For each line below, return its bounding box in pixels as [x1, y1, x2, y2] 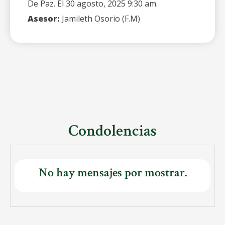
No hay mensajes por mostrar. [38, 165, 187, 180]
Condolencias [68, 121, 157, 141]
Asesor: [28, 13, 60, 24]
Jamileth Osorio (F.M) [60, 13, 140, 24]
